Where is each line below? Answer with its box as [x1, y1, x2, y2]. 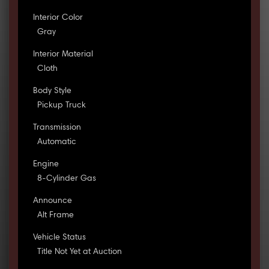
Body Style [32, 87, 71, 96]
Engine [32, 160, 59, 169]
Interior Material [32, 50, 93, 59]
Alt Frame [37, 211, 74, 220]
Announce [32, 197, 72, 206]
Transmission [32, 124, 81, 133]
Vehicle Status [32, 234, 86, 243]
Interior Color [32, 14, 83, 23]
